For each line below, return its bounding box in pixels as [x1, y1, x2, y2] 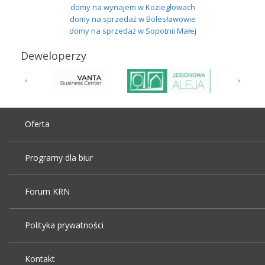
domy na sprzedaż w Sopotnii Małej [69, 25, 196, 36]
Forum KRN [25, 185, 70, 197]
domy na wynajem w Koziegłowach [70, 1, 195, 12]
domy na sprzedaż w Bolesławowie [69, 13, 196, 24]
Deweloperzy [21, 48, 86, 63]
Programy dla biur [25, 151, 93, 163]
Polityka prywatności [25, 219, 104, 231]
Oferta [25, 118, 50, 130]
